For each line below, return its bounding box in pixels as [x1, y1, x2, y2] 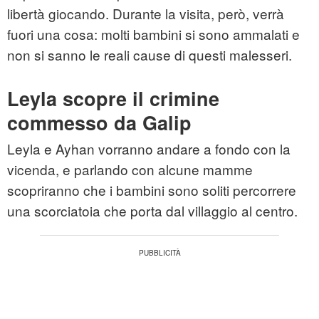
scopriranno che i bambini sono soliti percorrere [7, 180, 296, 200]
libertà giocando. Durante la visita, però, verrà [7, 4, 284, 23]
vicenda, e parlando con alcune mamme [7, 159, 253, 179]
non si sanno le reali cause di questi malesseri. [7, 45, 292, 65]
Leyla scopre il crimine [7, 85, 219, 113]
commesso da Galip [7, 109, 192, 137]
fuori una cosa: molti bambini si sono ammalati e [7, 24, 300, 44]
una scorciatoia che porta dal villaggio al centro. [7, 201, 298, 221]
